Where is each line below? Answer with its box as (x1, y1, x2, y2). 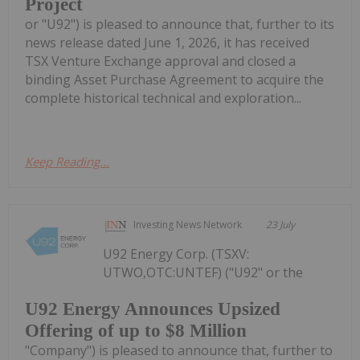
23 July (266, 217, 296, 231)
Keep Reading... (25, 153, 109, 170)
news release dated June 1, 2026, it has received (25, 33, 309, 51)
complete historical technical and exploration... (25, 88, 301, 107)
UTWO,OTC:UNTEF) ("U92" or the (103, 263, 304, 281)
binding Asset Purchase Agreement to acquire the (25, 70, 324, 88)
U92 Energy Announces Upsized (25, 299, 280, 320)
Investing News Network (133, 217, 243, 231)
